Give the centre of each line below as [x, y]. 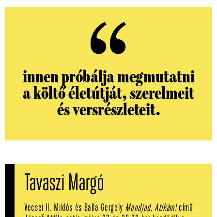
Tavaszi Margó [64, 184]
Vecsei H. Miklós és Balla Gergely [75, 208]
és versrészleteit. [108, 110]
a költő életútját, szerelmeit [108, 93]
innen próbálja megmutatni [108, 77]
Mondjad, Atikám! [151, 208]
